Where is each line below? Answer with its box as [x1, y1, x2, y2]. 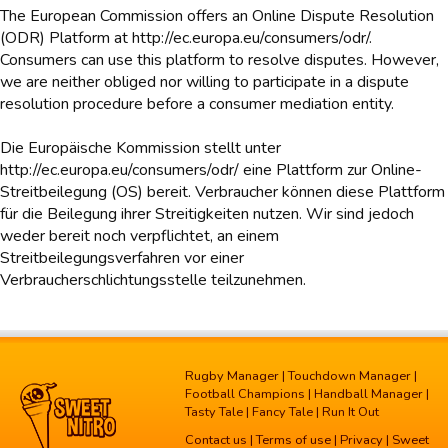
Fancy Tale [252, 403, 313, 421]
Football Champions [185, 385, 305, 403]
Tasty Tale [185, 403, 243, 421]
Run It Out [322, 403, 379, 421]
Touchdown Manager [288, 367, 411, 385]
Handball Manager [314, 385, 423, 403]
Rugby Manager [185, 367, 279, 385]
